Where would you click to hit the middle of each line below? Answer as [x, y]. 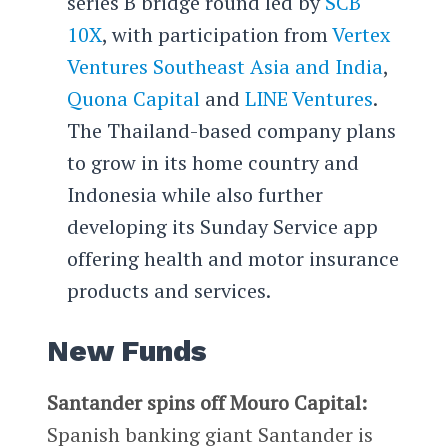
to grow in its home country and [212, 162]
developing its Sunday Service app [222, 226]
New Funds [126, 351]
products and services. [168, 290]
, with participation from [216, 34]
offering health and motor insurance [232, 258]
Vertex [360, 34]
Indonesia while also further [194, 194]
